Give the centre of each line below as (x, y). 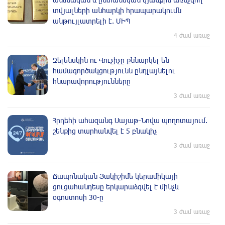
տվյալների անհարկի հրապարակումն (117, 10)
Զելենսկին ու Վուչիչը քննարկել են (111, 60)
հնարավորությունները (92, 81)
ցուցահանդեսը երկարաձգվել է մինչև (116, 186)
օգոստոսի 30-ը (78, 197)
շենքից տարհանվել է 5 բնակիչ (105, 131)
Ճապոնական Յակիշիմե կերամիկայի (115, 176)
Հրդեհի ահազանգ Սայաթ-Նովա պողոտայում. (130, 120)
